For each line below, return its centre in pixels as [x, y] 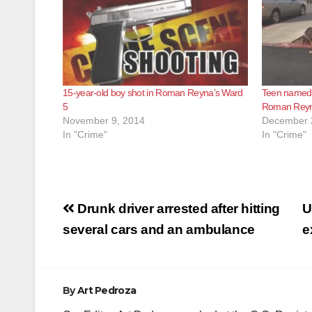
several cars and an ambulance [159, 229]
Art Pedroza [107, 290]
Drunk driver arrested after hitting [177, 208]
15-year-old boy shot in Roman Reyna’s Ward [153, 92]
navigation [118, 234]
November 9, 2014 [104, 120]
